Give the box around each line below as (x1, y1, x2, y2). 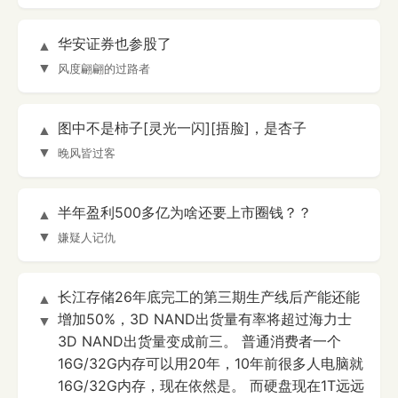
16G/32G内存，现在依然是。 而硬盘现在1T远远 (58, 377, 364, 395)
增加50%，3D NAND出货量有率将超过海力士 (58, 310, 352, 329)
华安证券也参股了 (58, 35, 171, 53)
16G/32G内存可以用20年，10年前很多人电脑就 (58, 354, 363, 373)
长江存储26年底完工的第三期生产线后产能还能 (58, 288, 360, 306)
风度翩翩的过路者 (58, 61, 150, 76)
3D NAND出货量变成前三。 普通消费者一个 (58, 332, 341, 351)
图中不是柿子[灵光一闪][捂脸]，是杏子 (58, 119, 306, 138)
